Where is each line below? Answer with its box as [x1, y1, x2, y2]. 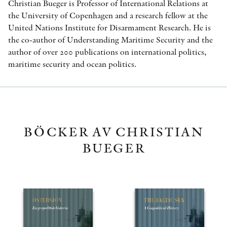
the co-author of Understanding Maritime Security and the [8, 34, 213, 45]
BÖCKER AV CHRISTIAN [24, 123, 203, 140]
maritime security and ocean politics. [8, 59, 136, 69]
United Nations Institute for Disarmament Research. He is [8, 22, 211, 33]
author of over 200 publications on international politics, [8, 47, 206, 57]
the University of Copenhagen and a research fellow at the [8, 10, 208, 21]
